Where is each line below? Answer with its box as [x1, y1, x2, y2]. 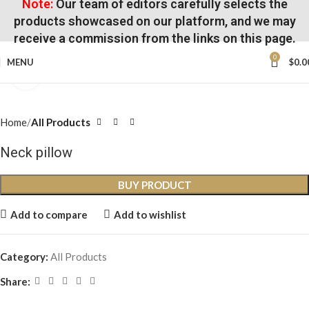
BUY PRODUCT [117, 179, 192, 191]
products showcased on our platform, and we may [13, 13, 296, 28]
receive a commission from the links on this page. [13, 30, 296, 46]
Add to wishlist [113, 208, 186, 221]
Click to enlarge [41, 68, 112, 80]
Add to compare [10, 208, 88, 221]
